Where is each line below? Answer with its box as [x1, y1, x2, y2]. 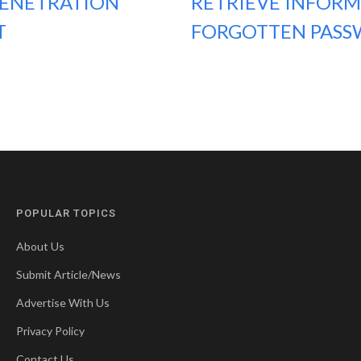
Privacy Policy [16, 324, 85, 338]
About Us [16, 239, 64, 253]
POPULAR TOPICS [16, 207, 116, 219]
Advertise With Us [16, 296, 110, 309]
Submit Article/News [16, 268, 121, 281]
